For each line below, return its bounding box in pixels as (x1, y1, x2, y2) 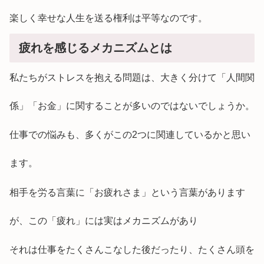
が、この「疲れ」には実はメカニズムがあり (9, 215, 198, 226)
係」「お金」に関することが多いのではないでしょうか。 (9, 100, 255, 111)
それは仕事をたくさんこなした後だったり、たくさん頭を (9, 245, 255, 255)
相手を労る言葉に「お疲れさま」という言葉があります (9, 187, 245, 197)
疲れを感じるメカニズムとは (19, 41, 172, 54)
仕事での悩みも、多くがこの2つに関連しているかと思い (9, 130, 250, 140)
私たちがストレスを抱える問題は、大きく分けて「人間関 (9, 72, 255, 82)
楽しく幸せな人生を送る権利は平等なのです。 (9, 13, 207, 24)
